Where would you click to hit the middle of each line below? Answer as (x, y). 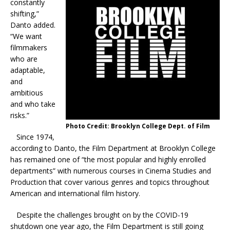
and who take (33, 104)
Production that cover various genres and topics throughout (110, 182)
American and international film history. (75, 194)
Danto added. (33, 25)
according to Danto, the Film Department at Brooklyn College (113, 148)
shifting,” (25, 14)
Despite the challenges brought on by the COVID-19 (99, 215)
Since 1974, (32, 137)
